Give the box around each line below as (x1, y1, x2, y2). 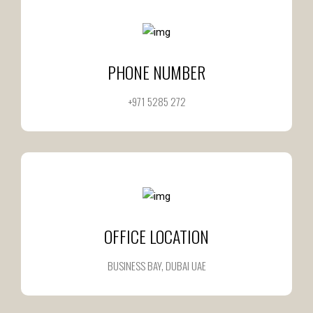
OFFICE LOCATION (104, 223, 209, 249)
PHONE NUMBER (108, 59, 205, 85)
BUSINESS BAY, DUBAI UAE (107, 257, 206, 273)
